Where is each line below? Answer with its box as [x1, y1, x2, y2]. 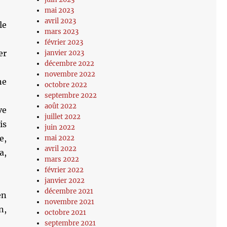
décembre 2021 [45, 187, 94, 196]
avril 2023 [45, 17, 77, 25]
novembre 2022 [45, 70, 96, 79]
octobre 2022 [45, 81, 88, 89]
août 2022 [45, 102, 77, 110]
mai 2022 [45, 134, 75, 142]
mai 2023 [45, 6, 74, 15]
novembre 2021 [45, 198, 95, 206]
